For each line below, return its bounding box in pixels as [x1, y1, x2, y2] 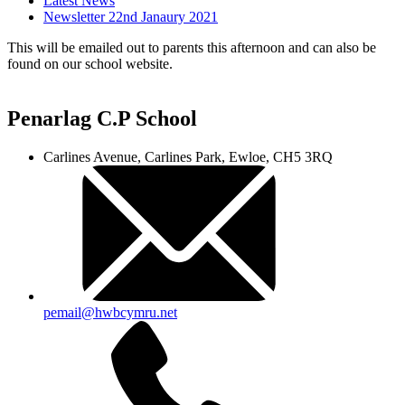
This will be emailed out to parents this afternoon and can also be [7, 40, 376, 56]
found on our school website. [7, 56, 173, 72]
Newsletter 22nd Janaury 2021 [43, 9, 218, 25]
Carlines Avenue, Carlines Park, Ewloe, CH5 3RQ [43, 149, 333, 165]
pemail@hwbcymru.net [43, 305, 177, 321]
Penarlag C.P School [7, 107, 197, 131]
